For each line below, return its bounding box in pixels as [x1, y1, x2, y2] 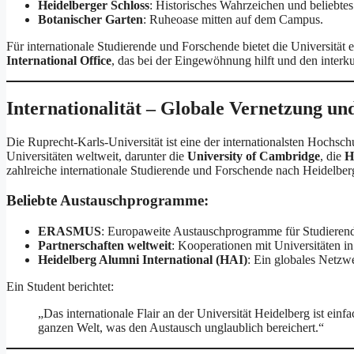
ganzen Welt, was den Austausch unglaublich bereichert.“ [38, 321, 324, 335]
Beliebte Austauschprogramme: [6, 192, 209, 209]
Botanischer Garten [38, 12, 143, 26]
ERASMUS [38, 224, 101, 239]
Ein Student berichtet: [6, 280, 114, 294]
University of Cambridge [187, 149, 320, 163]
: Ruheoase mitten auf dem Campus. [143, 12, 323, 26]
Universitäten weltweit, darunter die [6, 149, 187, 163]
